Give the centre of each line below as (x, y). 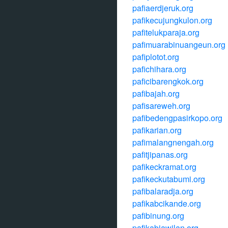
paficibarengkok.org (168, 81)
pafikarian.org (157, 130)
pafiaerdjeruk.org (163, 8)
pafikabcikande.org (167, 203)
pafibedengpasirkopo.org (177, 118)
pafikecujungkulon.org (172, 20)
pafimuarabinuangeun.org (179, 45)
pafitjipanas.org (160, 154)
